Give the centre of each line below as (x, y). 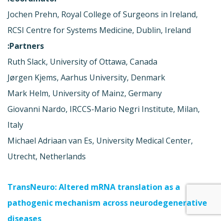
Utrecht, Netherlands (47, 156)
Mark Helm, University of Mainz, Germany (85, 93)
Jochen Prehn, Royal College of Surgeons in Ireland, (103, 14)
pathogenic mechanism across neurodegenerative (107, 203)
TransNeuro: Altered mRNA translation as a (94, 187)
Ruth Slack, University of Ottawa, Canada (82, 61)
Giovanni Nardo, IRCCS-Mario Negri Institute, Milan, (104, 109)
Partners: (27, 46)
